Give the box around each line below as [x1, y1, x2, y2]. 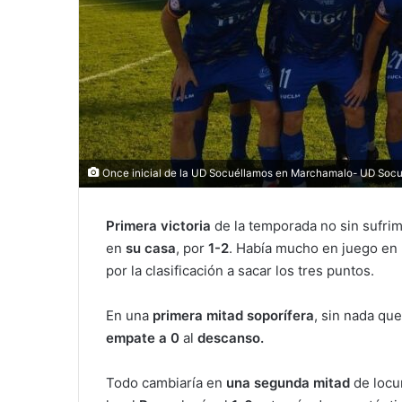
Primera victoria [106, 217, 211, 235]
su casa [126, 240, 176, 258]
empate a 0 [106, 329, 179, 347]
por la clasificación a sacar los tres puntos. [106, 262, 374, 280]
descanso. [197, 329, 264, 347]
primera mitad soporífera [153, 307, 314, 325]
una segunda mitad [226, 374, 350, 392]
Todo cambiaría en [106, 374, 226, 392]
